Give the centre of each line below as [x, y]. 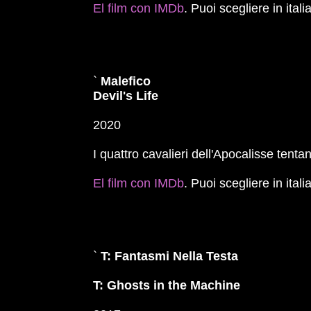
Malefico [126, 81]
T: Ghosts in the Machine [167, 285]
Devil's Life [126, 96]
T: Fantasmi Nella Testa [170, 256]
